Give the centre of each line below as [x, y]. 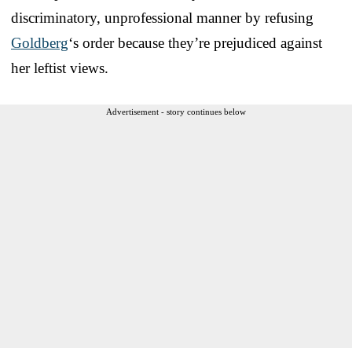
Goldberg [40, 42]
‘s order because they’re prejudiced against [195, 42]
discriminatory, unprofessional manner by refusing [162, 17]
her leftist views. [60, 68]
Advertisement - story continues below [176, 111]
